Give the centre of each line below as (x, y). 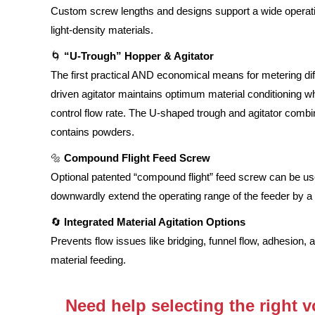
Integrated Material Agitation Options (155, 222)
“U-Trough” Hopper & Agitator (139, 56)
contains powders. (92, 132)
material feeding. (88, 260)
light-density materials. (102, 30)
